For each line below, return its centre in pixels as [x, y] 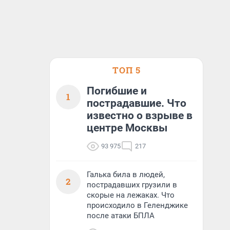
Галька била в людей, [126, 175]
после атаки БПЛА [121, 216]
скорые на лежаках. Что [131, 195]
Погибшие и [117, 91]
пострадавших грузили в [132, 185]
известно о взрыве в [140, 116]
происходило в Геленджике [137, 205]
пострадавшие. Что [137, 103]
